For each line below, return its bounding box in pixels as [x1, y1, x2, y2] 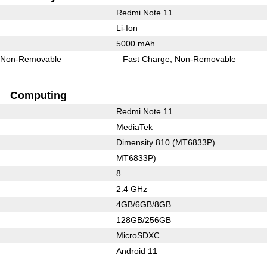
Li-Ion [116, 23, 138, 33]
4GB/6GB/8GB [116, 199, 171, 209]
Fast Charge [123, 54, 170, 64]
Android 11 [116, 246, 157, 256]
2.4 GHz [116, 184, 147, 194]
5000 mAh [116, 38, 155, 48]
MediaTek [116, 122, 153, 132]
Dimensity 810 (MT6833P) [116, 137, 215, 147]
